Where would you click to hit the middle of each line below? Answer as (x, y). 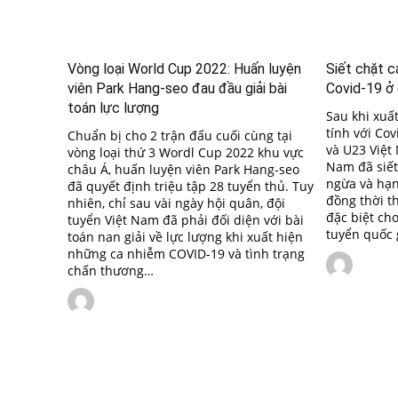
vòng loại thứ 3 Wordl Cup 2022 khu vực (186, 152)
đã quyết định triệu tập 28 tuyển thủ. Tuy (191, 186)
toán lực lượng (113, 107)
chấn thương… (111, 270)
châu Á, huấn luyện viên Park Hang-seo (183, 169)
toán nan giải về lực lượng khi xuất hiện (185, 236)
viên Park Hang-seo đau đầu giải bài (177, 88)
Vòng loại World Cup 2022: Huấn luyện (184, 68)
